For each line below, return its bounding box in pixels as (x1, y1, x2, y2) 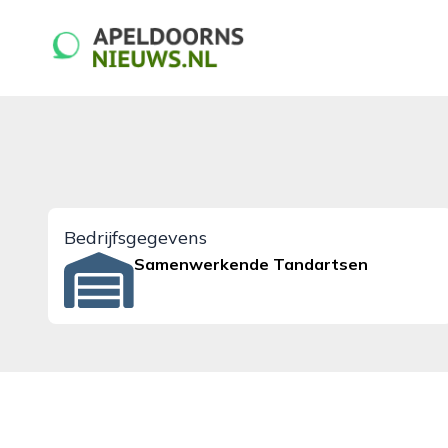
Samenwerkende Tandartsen (134, 254, 369, 274)
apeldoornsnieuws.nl (47, 25, 199, 45)
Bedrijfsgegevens (64, 226, 207, 249)
